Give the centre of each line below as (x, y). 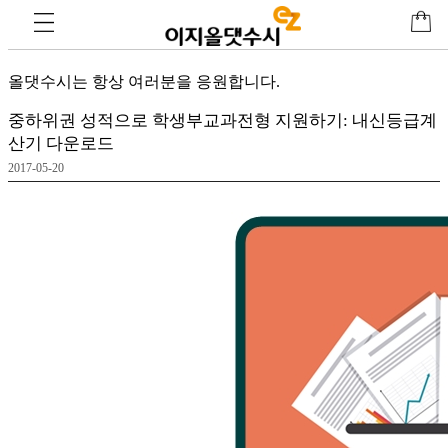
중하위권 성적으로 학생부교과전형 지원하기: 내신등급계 (222, 120)
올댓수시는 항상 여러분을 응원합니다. (144, 81)
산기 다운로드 (61, 143)
